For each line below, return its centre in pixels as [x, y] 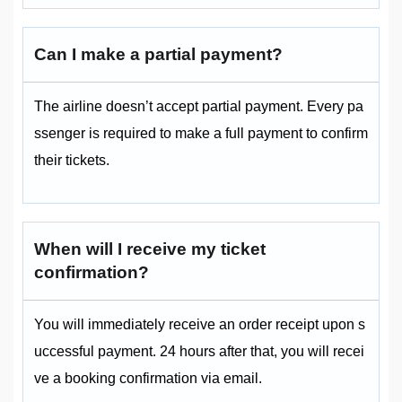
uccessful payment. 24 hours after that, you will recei [199, 352]
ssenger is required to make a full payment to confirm [201, 134]
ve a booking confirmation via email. [148, 379]
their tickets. [72, 161]
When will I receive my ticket [150, 249]
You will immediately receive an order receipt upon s [200, 325]
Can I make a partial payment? [158, 55]
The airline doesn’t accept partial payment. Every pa [199, 107]
